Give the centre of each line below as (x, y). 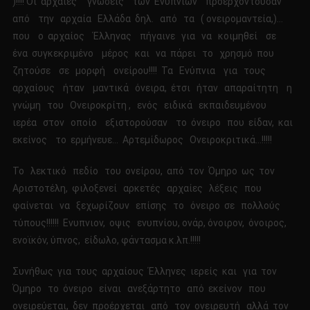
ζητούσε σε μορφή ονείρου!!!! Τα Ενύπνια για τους (141, 71)
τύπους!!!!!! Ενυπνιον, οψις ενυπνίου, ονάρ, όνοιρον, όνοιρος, (149, 223)
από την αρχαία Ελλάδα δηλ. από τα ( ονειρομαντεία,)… (147, 19)
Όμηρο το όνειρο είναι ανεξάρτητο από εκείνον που (140, 289)
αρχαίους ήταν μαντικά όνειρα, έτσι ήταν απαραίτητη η (154, 88)
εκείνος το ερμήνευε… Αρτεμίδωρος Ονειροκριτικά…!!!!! (142, 140)
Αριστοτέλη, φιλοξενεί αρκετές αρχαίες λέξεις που (139, 189)
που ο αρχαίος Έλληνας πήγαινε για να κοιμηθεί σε (146, 36)
